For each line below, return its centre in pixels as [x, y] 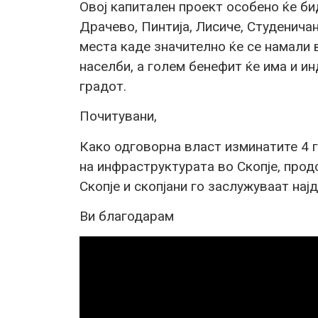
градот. [103, 86]
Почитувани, [118, 116]
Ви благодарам [127, 216]
